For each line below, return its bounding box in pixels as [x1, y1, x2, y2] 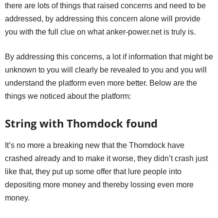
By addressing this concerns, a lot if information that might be [5, 52, 213, 61]
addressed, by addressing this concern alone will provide [5, 14, 200, 23]
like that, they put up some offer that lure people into [5, 167, 182, 176]
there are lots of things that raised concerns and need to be [5, 1, 206, 10]
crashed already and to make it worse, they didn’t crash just [5, 154, 208, 163]
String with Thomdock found [5, 115, 158, 130]
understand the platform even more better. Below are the [5, 78, 197, 87]
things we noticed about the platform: [5, 91, 131, 100]
